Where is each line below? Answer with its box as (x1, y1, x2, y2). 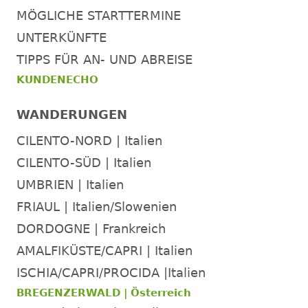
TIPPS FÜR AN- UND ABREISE (16, 52, 192, 67)
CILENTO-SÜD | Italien (16, 155, 151, 170)
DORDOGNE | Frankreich (16, 221, 166, 236)
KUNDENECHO (16, 73, 98, 86)
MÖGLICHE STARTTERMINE (16, 8, 181, 23)
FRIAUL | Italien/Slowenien (16, 199, 177, 214)
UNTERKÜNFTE (16, 30, 107, 45)
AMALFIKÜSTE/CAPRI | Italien (16, 243, 192, 258)
